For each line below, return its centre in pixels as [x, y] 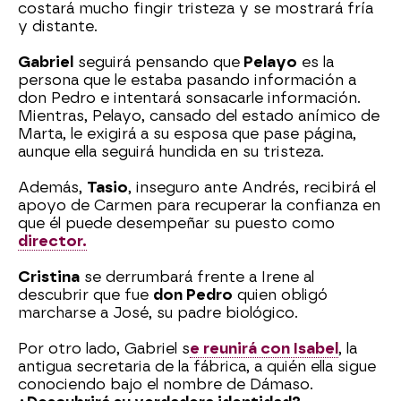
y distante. [58, 27]
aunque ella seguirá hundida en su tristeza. [171, 152]
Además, [52, 188]
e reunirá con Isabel [264, 349]
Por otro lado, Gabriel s [104, 349]
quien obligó [280, 295]
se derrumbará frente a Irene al [197, 277]
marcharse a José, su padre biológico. [158, 313]
